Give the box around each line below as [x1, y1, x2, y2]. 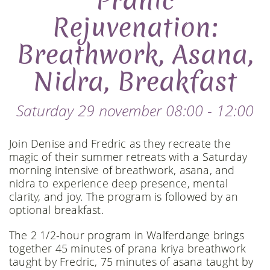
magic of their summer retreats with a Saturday [9, 149, 248, 164]
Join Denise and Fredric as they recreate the [9, 136, 231, 151]
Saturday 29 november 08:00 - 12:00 [16, 100, 254, 121]
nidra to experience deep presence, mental [9, 176, 228, 190]
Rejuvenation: [52, 10, 218, 46]
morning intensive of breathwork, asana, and [9, 163, 235, 177]
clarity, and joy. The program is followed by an [9, 189, 239, 204]
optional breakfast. [9, 202, 104, 217]
